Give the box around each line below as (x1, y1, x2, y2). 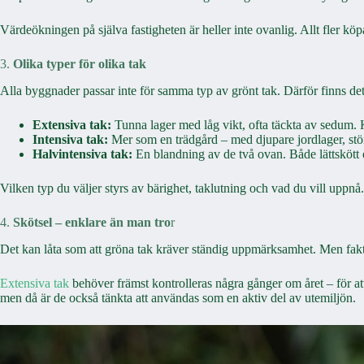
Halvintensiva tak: (32, 147, 132, 162)
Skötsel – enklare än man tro (13, 215, 171, 230)
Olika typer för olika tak (13, 57, 146, 71)
